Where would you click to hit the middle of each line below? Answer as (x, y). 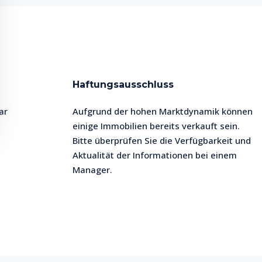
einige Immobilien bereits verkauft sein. (156, 126)
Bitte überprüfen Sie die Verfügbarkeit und (162, 140)
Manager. (92, 170)
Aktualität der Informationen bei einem (155, 155)
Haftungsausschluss (123, 85)
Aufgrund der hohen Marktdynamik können (163, 111)
